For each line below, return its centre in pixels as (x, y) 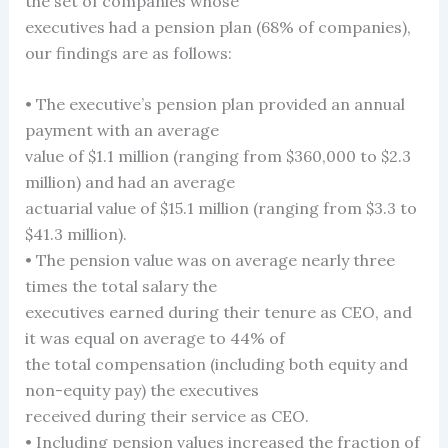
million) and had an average (129, 182)
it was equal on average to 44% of (154, 338)
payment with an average (121, 130)
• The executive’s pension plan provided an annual (214, 104)
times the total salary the (120, 286)
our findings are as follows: (128, 52)
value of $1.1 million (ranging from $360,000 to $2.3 (217, 156)
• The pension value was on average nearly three (209, 260)
